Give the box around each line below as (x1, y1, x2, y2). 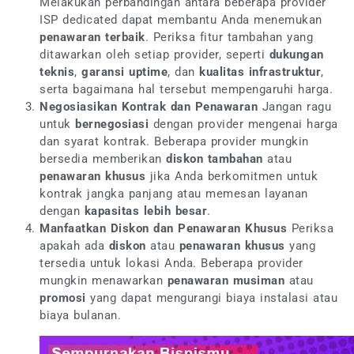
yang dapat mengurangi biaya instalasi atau (85, 291, 337, 306)
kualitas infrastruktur (199, 65, 321, 80)
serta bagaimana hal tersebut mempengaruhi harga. (40, 82, 333, 97)
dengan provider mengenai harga (149, 117, 338, 132)
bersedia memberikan (40, 152, 166, 167)
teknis (40, 65, 74, 80)
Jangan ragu (258, 100, 331, 115)
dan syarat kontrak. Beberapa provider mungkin (40, 134, 309, 149)
